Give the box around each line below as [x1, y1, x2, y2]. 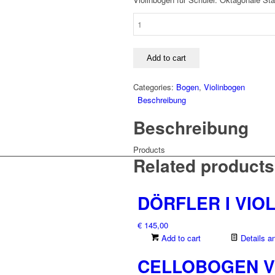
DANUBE [133, 14, 165, 25]
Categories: [133, 81, 176, 93]
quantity [133, 39, 161, 50]
